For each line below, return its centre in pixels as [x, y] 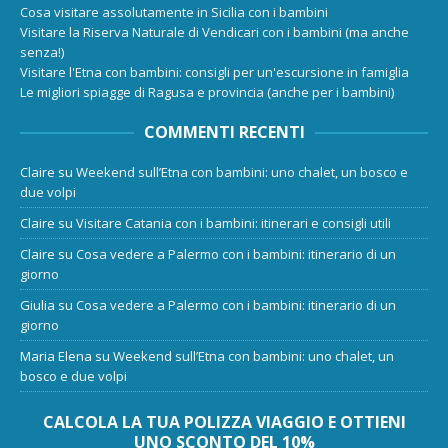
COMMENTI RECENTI [224, 131]
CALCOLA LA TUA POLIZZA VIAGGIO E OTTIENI [224, 421]
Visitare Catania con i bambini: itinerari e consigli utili [233, 222]
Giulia [37, 304]
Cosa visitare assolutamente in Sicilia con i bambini [174, 11]
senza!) [42, 51]
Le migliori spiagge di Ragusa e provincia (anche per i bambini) [207, 91]
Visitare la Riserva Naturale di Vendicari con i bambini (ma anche [214, 31]
